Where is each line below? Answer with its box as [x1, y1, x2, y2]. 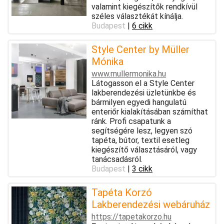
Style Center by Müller [91, 43, 189, 55]
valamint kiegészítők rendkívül [91, 1, 197, 11]
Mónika [91, 55, 123, 67]
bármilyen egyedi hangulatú [91, 97, 186, 107]
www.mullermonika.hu [91, 68, 166, 78]
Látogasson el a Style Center [91, 78, 194, 88]
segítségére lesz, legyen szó [91, 125, 192, 135]
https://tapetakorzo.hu [91, 211, 171, 221]
